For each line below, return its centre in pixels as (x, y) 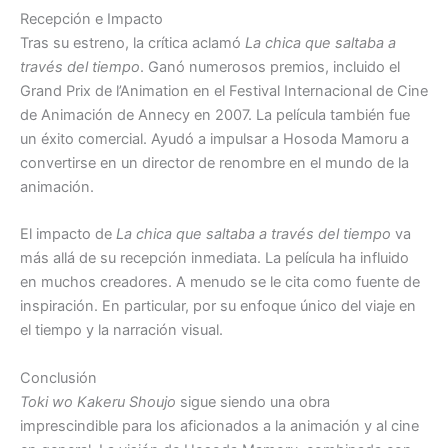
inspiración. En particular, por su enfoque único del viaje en (218, 306)
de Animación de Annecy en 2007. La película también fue (215, 114)
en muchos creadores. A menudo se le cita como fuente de (220, 282)
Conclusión (58, 377)
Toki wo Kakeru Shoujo (98, 401)
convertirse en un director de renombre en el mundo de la (214, 162)
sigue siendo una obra (253, 401)
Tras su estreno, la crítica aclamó (132, 42)
